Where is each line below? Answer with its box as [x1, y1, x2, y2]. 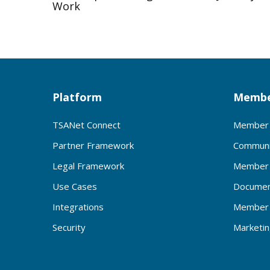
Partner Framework [52, 139, 134, 151]
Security [52, 221, 86, 233]
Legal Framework [52, 159, 124, 172]
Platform [52, 89, 102, 104]
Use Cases [52, 180, 97, 192]
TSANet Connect [52, 118, 121, 131]
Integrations [52, 200, 104, 213]
